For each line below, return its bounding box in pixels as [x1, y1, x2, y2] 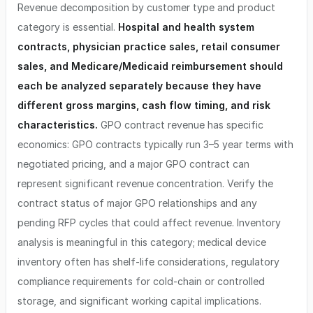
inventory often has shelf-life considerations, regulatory [17, 256, 279, 268]
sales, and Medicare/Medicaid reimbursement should [17, 60, 283, 72]
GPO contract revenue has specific [98, 119, 263, 131]
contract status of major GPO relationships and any [17, 197, 257, 209]
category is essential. [17, 21, 118, 33]
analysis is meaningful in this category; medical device [17, 236, 266, 248]
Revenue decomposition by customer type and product [17, 1, 275, 13]
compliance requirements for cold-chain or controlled [17, 275, 265, 287]
